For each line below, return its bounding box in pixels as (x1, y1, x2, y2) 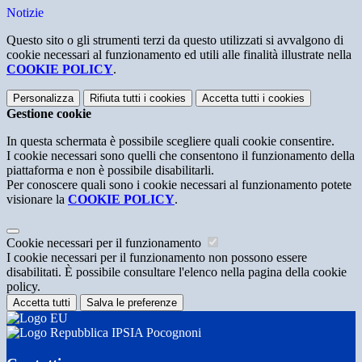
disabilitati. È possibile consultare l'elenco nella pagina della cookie (6, 264, 347, 279)
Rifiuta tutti (90, 91, 141, 104)
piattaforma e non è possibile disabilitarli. (6, 162, 214, 177)
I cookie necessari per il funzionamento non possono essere (6, 250, 307, 264)
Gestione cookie (6, 106, 91, 120)
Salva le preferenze (86, 296, 177, 309)
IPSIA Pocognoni (108, 325, 201, 339)
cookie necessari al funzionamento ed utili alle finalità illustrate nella (6, 47, 351, 61)
